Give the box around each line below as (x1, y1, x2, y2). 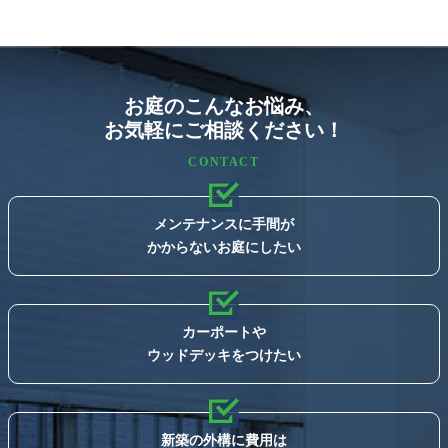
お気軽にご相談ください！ (104, 119, 344, 142)
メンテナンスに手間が (154, 216, 294, 233)
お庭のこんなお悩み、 (124, 95, 324, 118)
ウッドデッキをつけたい (147, 347, 301, 364)
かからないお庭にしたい (147, 239, 301, 256)
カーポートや (182, 324, 266, 341)
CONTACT (188, 155, 260, 170)
